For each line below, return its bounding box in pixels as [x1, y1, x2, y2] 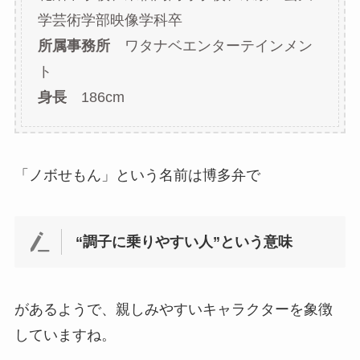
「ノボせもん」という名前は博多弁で [14, 166, 260, 183]
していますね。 [14, 327, 116, 344]
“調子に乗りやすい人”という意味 [76, 234, 293, 251]
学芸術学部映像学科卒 [37, 11, 182, 28]
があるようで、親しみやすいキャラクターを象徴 [14, 301, 333, 318]
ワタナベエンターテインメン [109, 37, 313, 54]
